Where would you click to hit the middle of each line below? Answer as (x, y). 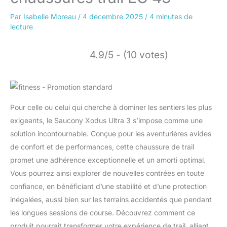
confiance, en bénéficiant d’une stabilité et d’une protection (108, 186)
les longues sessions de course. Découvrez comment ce (103, 212)
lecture (22, 26)
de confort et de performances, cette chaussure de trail (102, 146)
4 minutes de (171, 16)
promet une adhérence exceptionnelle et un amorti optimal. (108, 160)
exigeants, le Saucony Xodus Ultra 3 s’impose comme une (106, 120)
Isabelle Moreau (51, 16)
